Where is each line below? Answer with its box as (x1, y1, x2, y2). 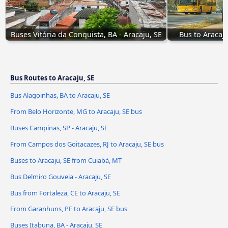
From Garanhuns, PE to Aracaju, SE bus (10, 204, 127, 214)
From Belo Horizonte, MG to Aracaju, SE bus (10, 106, 142, 116)
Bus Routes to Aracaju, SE (10, 73, 94, 82)
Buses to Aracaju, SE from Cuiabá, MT (10, 155, 122, 165)
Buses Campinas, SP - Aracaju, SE (10, 123, 108, 132)
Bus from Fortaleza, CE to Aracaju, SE (10, 188, 120, 197)
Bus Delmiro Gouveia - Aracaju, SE (10, 172, 111, 181)
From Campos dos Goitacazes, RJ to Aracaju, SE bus (10, 139, 164, 149)
